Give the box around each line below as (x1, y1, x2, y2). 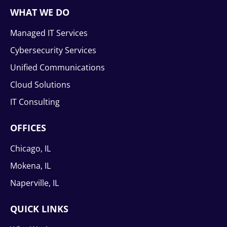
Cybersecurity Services (10, 45, 96, 56)
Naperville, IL (10, 177, 59, 189)
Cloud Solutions (10, 79, 70, 91)
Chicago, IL (10, 143, 51, 155)
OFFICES (10, 122, 46, 134)
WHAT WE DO (10, 6, 69, 19)
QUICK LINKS (10, 203, 68, 215)
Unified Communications (10, 62, 105, 73)
